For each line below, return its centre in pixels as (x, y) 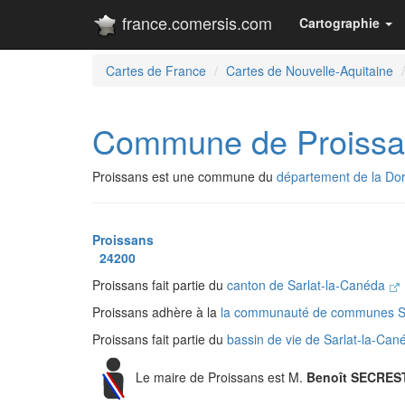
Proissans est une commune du (184, 176)
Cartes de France (156, 71)
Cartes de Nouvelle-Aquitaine (310, 71)
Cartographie (339, 23)
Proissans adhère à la (156, 312)
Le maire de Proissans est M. (221, 377)
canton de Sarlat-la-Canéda (308, 285)
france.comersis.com (195, 23)
